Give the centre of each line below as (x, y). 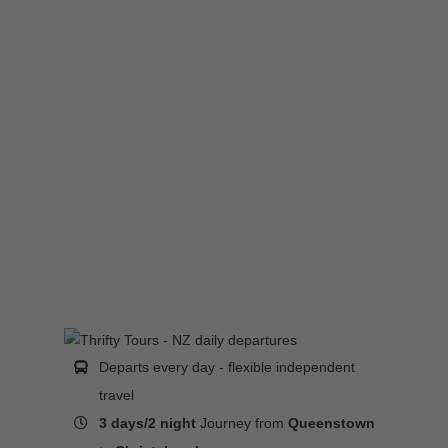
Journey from (242, 423)
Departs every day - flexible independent (227, 367)
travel (117, 395)
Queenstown (332, 423)
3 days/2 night (148, 423)
